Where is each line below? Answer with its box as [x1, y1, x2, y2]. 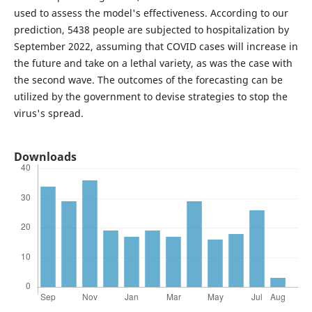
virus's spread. [13, 106, 84, 120]
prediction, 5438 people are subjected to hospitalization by [13, 22, 289, 36]
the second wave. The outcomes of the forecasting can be [13, 72, 283, 86]
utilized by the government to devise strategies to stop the [13, 89, 288, 103]
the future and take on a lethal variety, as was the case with [13, 56, 292, 70]
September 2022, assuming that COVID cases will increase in [13, 39, 298, 53]
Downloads [13, 148, 77, 164]
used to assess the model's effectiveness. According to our [13, 6, 288, 19]
